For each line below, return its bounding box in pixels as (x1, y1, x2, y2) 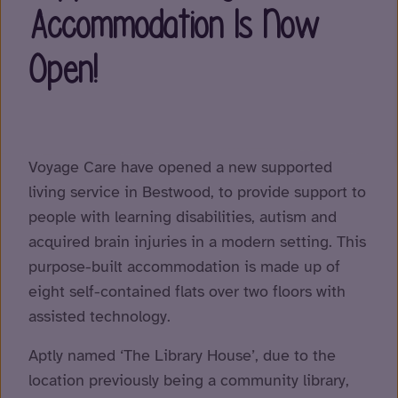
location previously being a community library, (28, 370, 349, 391)
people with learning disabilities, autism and (28, 207, 337, 227)
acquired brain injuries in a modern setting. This (28, 232, 366, 252)
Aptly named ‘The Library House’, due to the (28, 346, 336, 366)
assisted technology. (28, 306, 171, 327)
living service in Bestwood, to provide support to (28, 182, 366, 203)
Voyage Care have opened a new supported (28, 157, 332, 178)
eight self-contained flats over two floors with (28, 282, 346, 302)
